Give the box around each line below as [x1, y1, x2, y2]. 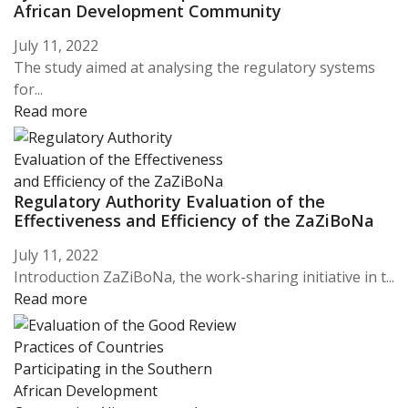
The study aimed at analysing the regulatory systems [14, 57, 375, 78]
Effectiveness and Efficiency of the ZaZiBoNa [14, 209, 374, 232]
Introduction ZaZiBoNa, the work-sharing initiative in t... [14, 267, 394, 288]
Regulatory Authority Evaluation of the [14, 190, 325, 213]
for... [14, 79, 43, 100]
